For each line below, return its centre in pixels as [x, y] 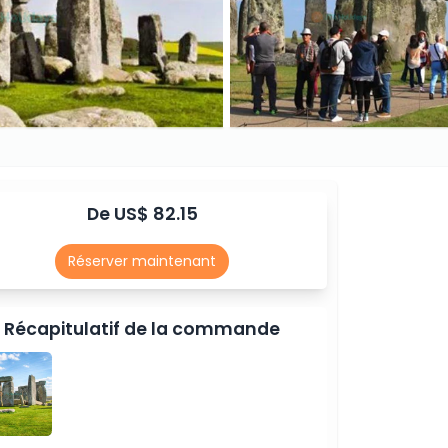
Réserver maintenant [142, 260]
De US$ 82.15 [142, 214]
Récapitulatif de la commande [142, 329]
